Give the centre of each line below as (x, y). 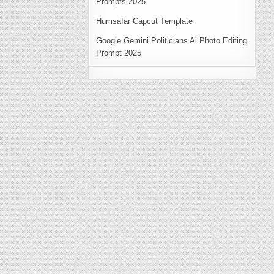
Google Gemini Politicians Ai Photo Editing (171, 40)
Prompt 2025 (118, 53)
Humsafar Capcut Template (144, 21)
